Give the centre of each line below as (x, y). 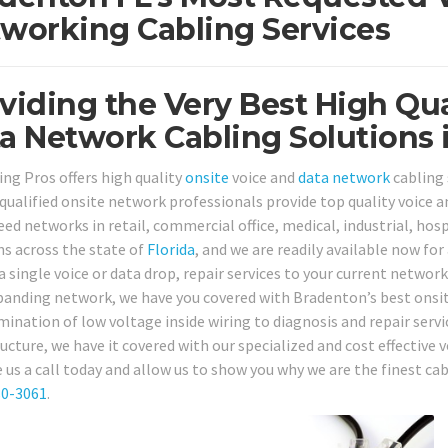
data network (343, 176)
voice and (263, 176)
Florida (170, 248)
